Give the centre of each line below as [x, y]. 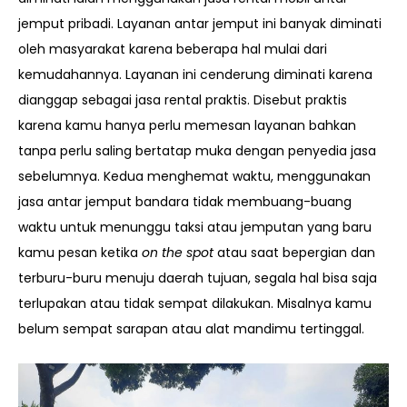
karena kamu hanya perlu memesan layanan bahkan [187, 125]
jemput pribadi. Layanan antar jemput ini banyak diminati [200, 23]
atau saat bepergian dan [294, 252]
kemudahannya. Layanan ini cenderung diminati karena [195, 74]
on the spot [178, 252]
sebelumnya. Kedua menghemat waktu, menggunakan [194, 176]
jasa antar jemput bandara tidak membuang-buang [185, 201]
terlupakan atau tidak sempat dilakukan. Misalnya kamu [195, 303]
